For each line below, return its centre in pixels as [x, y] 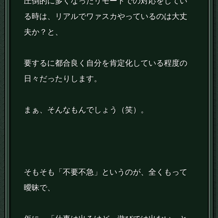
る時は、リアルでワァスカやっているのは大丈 [106, 17]
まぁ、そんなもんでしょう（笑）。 [86, 110]
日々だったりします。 [63, 79]
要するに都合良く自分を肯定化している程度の [106, 63]
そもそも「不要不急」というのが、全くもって [106, 172]
